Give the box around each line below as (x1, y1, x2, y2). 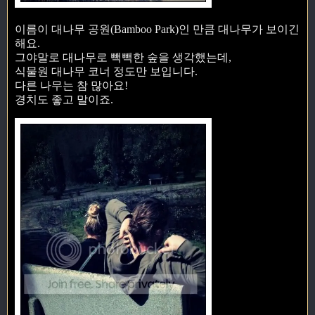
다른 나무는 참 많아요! (15, 79, 128, 91)
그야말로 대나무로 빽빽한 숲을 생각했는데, (15, 51, 231, 63)
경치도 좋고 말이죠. (15, 93, 113, 105)
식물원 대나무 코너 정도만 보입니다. (15, 65, 198, 77)
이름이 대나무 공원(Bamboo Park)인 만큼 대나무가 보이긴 (15, 22, 300, 35)
